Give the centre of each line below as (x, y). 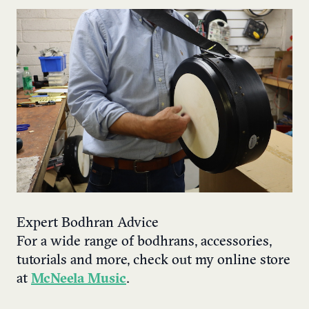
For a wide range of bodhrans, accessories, (144, 242)
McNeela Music (79, 280)
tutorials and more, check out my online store (153, 261)
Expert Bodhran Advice (88, 224)
